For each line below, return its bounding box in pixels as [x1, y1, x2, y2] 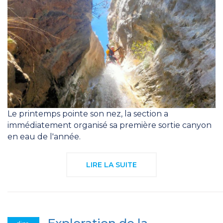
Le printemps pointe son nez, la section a [7, 109, 168, 119]
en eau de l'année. [7, 132, 81, 142]
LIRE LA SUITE [86, 160, 137, 170]
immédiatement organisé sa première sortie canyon [7, 120, 212, 130]
